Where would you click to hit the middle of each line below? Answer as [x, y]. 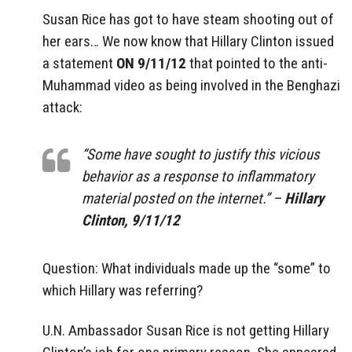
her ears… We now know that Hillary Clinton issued [188, 41]
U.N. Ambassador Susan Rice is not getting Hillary [186, 330]
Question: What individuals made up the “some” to [187, 269]
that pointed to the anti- [257, 63]
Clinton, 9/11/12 [131, 221]
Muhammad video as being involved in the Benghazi [191, 85]
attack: [62, 107]
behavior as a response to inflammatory [198, 177]
